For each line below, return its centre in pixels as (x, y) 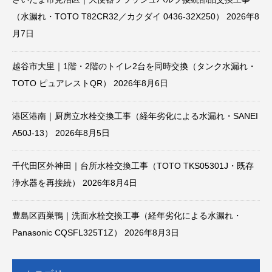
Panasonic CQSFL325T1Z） (67, 232)
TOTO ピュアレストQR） (62, 83)
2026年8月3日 (152, 232)
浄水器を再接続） (46, 182)
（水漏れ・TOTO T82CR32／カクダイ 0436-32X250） (118, 16)
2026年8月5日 (83, 133)
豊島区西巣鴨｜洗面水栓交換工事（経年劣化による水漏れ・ (127, 215)
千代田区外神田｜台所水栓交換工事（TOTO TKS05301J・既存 (133, 165)
